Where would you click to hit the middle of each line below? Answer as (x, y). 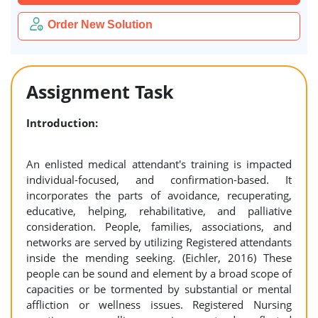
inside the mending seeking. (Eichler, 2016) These (159, 258)
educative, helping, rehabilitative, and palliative (159, 211)
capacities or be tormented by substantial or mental (159, 289)
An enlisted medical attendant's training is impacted (159, 164)
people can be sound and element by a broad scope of (159, 273)
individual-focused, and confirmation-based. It (159, 180)
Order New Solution (100, 24)
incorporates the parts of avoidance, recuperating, (159, 195)
